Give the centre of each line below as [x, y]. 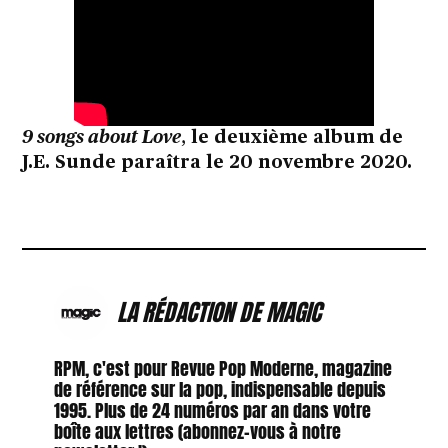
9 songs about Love [102, 137]
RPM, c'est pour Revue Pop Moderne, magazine [222, 368]
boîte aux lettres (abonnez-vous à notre [197, 431]
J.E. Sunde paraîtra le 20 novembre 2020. [217, 162]
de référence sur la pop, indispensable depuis [219, 389]
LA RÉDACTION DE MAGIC [218, 312]
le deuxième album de [297, 137]
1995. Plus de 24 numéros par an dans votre [212, 410]
